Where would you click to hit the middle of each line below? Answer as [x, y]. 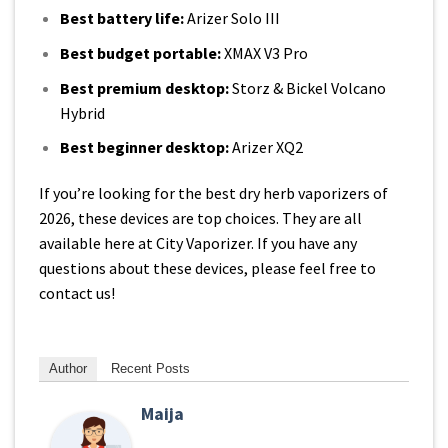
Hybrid [82, 112]
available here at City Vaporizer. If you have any [198, 243]
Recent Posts [150, 368]
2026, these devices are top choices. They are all [200, 218]
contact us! [77, 293]
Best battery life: [121, 18]
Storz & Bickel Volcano [307, 87]
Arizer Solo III [231, 18]
